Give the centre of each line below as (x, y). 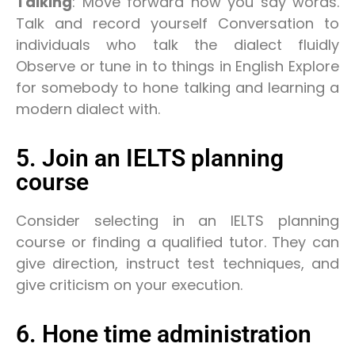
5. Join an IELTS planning (150, 158)
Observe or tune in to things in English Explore (177, 66)
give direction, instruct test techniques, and (177, 263)
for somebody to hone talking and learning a (177, 87)
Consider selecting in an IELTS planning (177, 220)
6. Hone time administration (164, 334)
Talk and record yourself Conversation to (177, 23)
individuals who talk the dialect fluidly (177, 44)
